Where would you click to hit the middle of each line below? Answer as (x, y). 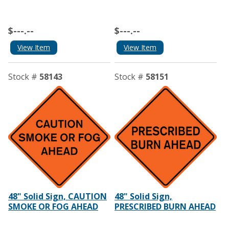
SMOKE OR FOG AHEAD (53, 206)
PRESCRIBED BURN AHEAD (165, 206)
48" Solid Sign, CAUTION (58, 196)
